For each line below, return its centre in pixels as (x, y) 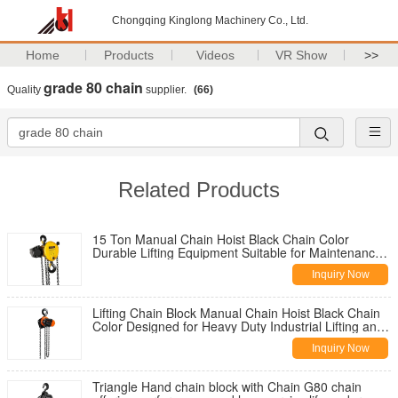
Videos (215, 55)
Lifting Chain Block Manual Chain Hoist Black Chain (236, 313)
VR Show (302, 55)
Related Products (199, 190)
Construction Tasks (146, 339)
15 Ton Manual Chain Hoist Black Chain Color (221, 239)
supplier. (166, 90)
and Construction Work (157, 266)
